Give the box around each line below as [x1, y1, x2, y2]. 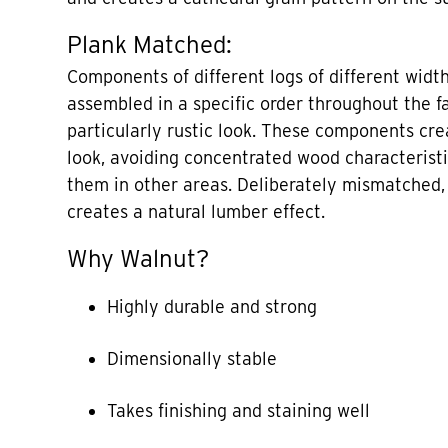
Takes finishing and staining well [107, 399, 371, 421]
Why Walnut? [67, 243, 210, 273]
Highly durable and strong [107, 295, 318, 317]
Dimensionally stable [107, 347, 278, 369]
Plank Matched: [67, 29, 233, 59]
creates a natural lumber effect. [67, 200, 326, 222]
